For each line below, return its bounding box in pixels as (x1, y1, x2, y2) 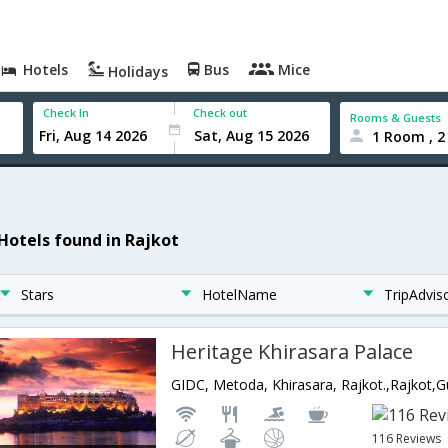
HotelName (202, 285, 278, 304)
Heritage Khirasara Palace (171, 338, 414, 365)
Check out (193, 105, 248, 120)
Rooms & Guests (350, 109, 442, 125)
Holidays (104, 62, 169, 81)
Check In (43, 105, 90, 120)
